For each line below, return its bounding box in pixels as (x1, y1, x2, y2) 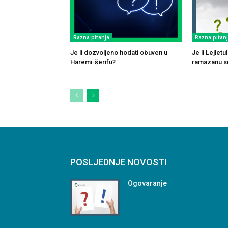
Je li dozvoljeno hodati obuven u (70, 48, 167, 56)
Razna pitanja (73, 33, 109, 41)
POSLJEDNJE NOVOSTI (70, 156, 167, 167)
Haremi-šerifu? (70, 58, 116, 66)
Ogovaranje (128, 179, 167, 187)
